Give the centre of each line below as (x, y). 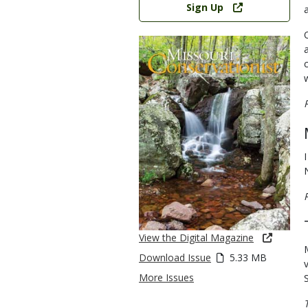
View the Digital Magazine (196, 238)
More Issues (166, 278)
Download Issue (175, 258)
